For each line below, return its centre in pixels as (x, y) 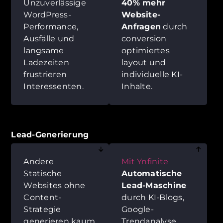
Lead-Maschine (154, 185)
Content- (43, 197)
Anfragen (141, 26)
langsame (44, 50)
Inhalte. (137, 86)
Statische (43, 173)
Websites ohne (55, 185)
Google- (138, 209)
